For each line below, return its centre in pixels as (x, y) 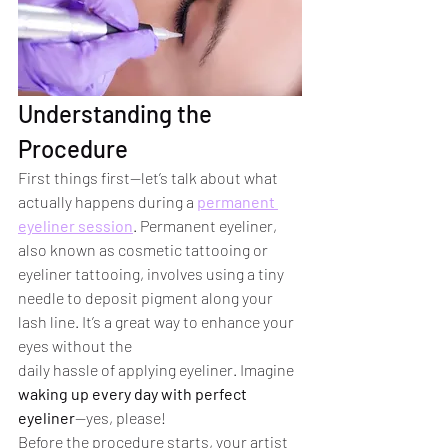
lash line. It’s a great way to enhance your (157, 322)
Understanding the (117, 114)
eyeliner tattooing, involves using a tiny (152, 274)
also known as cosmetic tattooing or (144, 250)
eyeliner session (75, 226)
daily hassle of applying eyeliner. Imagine (157, 370)
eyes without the (76, 346)
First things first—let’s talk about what (149, 178)
